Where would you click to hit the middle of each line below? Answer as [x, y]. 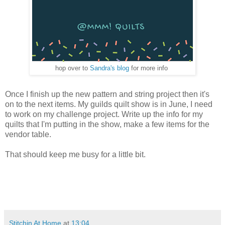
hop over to [73, 68]
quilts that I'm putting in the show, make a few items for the [107, 124]
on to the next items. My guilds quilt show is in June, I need [109, 104]
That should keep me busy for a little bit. [76, 154]
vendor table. [29, 134]
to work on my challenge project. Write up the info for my [104, 114]
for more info [149, 68]
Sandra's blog [109, 68]
